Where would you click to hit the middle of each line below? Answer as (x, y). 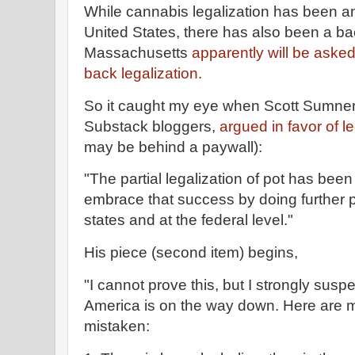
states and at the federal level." (189, 220)
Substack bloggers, (152, 126)
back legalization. (145, 73)
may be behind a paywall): (175, 147)
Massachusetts (138, 52)
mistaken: (117, 326)
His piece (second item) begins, (193, 253)
